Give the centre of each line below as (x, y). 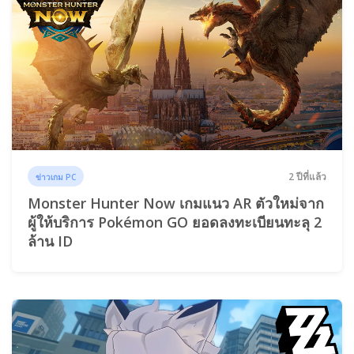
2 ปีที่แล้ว (307, 176)
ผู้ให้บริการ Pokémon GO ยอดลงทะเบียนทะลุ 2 (175, 222)
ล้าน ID (50, 241)
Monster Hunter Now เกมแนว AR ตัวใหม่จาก (176, 203)
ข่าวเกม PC (56, 177)
